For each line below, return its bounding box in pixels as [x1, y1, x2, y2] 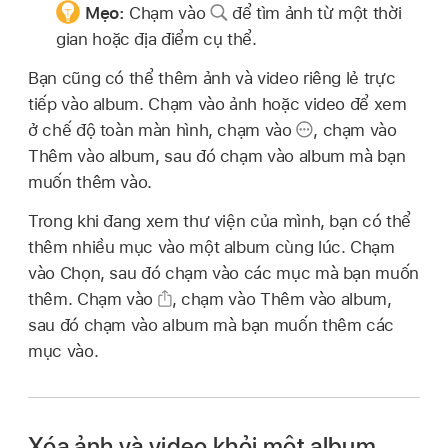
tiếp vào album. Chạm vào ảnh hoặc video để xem [28, 93, 407, 114]
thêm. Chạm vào [28, 288, 158, 309]
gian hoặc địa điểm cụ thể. [56, 29, 257, 49]
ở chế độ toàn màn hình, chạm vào [28, 119, 297, 140]
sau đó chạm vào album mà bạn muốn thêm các [28, 314, 395, 335]
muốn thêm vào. [28, 171, 153, 192]
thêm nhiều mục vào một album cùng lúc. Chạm [28, 236, 395, 257]
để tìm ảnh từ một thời [227, 3, 402, 23]
